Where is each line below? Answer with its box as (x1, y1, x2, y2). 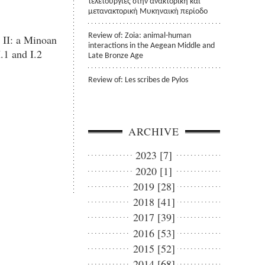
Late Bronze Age (88, 51, 144, 60)
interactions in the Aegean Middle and (88, 41, 215, 50)
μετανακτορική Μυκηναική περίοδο (88, 8, 208, 16)
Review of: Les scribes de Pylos (88, 76, 189, 84)
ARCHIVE (128, 124, 180, 139)
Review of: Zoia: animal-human (88, 31, 192, 40)
